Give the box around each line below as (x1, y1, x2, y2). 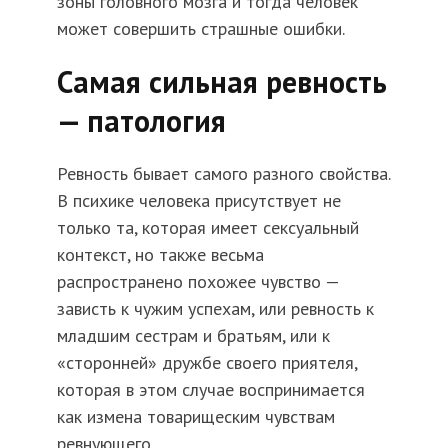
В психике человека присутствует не (56, 189, 341, 213)
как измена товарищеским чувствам (56, 405, 335, 429)
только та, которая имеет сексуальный (56, 216, 359, 240)
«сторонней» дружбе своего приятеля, (56, 351, 357, 375)
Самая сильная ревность (56, 62, 387, 102)
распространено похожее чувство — (56, 270, 339, 294)
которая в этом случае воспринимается (56, 378, 365, 402)
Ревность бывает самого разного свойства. (56, 162, 390, 186)
